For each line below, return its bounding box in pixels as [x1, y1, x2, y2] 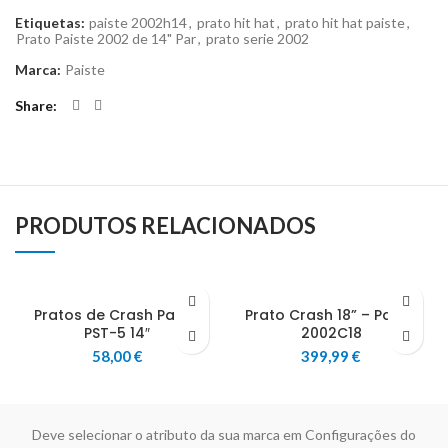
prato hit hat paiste [285, 14, 405, 31]
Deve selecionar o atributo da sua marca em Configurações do [32, 426, 416, 443]
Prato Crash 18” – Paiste [244, 305, 418, 325]
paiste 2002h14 [89, 14, 187, 31]
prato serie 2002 [206, 30, 309, 47]
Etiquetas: [15, 14, 88, 31]
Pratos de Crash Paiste [33, 305, 201, 325]
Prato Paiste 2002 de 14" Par [16, 30, 196, 47]
